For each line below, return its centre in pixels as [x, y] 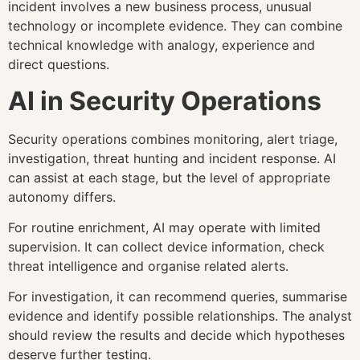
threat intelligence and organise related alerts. [148, 266]
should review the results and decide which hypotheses [176, 335]
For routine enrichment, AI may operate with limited [164, 228]
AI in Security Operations [165, 100]
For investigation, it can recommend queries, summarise [178, 297]
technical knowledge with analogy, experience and [162, 45]
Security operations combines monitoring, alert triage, [173, 139]
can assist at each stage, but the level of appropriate [169, 177]
